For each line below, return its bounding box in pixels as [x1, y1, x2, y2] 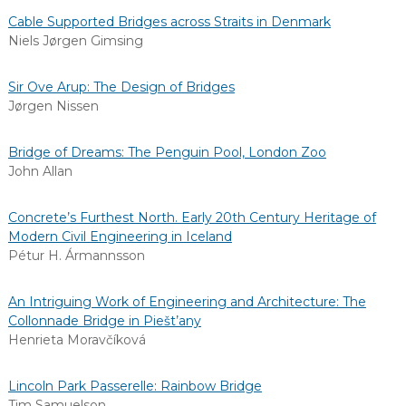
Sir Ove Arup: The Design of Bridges [7, 79, 235, 95]
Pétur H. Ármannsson [7, 247, 145, 264]
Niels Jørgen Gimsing [7, 33, 143, 49]
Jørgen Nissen [7, 98, 99, 114]
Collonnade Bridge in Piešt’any [7, 313, 201, 329]
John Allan [7, 163, 72, 179]
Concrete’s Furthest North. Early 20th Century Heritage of [7, 209, 376, 226]
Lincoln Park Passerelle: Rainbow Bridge [7, 378, 262, 394]
